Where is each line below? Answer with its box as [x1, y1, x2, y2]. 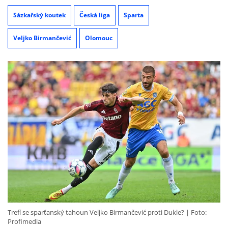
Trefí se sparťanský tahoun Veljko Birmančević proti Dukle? [8, 208, 184, 217]
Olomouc [85, 33, 112, 42]
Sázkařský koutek [13, 10, 66, 19]
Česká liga [79, 10, 110, 19]
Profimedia [8, 217, 41, 226]
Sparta [124, 10, 144, 19]
